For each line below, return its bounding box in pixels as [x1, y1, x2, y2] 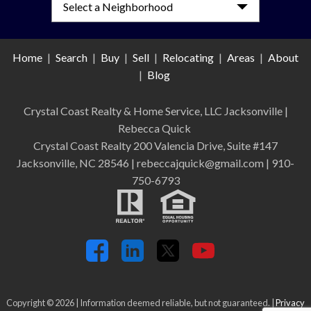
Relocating [162, 51, 214, 65]
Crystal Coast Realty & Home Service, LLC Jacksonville [23, 104, 285, 118]
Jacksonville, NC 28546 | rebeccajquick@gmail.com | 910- [17, 156, 294, 170]
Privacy [276, 297, 305, 309]
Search [56, 51, 87, 65]
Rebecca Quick [118, 121, 193, 135]
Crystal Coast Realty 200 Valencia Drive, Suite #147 [33, 139, 278, 153]
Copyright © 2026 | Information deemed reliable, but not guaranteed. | [6, 297, 276, 309]
